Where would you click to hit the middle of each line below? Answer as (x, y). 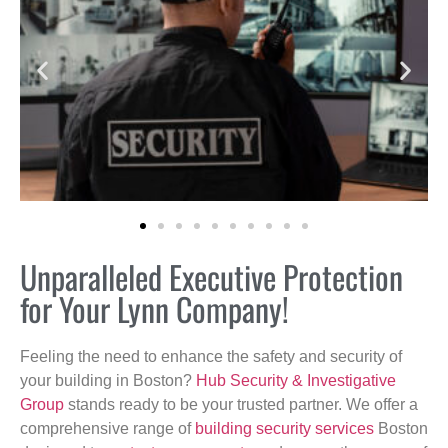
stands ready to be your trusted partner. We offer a (241, 404)
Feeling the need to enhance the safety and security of (211, 356)
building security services (284, 428)
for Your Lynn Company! (154, 308)
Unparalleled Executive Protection (211, 276)
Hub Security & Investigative (296, 380)
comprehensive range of (107, 428)
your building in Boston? (108, 380)
